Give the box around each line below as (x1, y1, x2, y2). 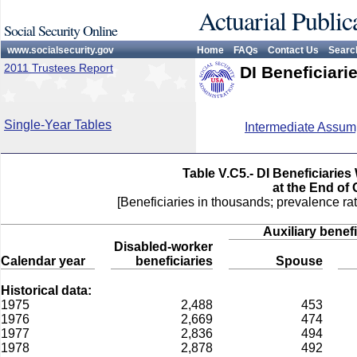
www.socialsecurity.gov (7, 45, 114, 56)
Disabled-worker (114, 240, 213, 253)
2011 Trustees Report (4, 61, 113, 74)
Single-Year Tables (4, 118, 112, 131)
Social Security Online (4, 21, 117, 40)
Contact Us (268, 45, 319, 56)
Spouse (276, 254, 323, 268)
